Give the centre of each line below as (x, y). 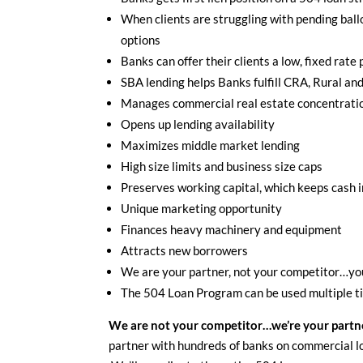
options (141, 40)
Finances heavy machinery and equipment (232, 230)
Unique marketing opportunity (202, 209)
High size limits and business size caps (222, 167)
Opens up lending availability (198, 124)
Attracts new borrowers (185, 251)
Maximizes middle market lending (211, 145)
